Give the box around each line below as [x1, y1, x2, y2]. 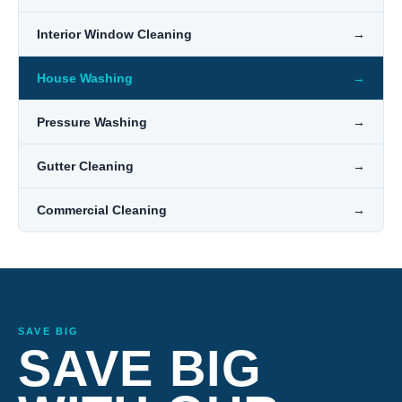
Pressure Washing [37, 115, 147, 129]
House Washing [37, 71, 133, 85]
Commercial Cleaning [37, 203, 167, 217]
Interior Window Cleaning [37, 27, 192, 41]
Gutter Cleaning [37, 159, 134, 173]
